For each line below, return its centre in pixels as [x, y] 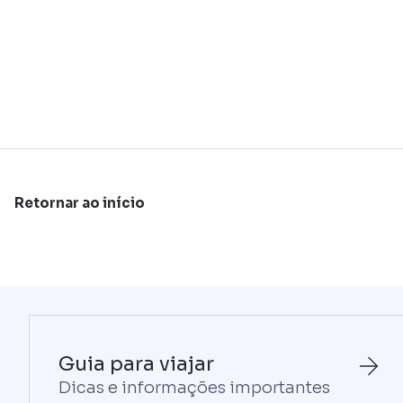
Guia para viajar [136, 364]
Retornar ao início [80, 203]
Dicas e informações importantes [194, 388]
